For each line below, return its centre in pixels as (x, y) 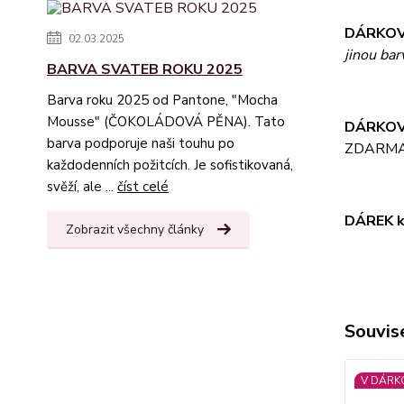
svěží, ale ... (82, 187)
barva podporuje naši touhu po (141, 144)
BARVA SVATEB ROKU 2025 (145, 70)
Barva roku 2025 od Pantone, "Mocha (162, 101)
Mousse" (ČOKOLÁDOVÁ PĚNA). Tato (166, 122)
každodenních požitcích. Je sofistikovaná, (170, 165)
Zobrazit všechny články (135, 230)
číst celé (143, 187)
